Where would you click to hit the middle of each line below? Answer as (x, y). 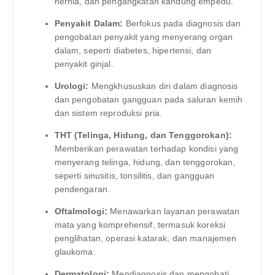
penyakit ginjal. (84, 64)
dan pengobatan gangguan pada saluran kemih (149, 99)
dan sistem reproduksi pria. (108, 113)
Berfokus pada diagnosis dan (182, 23)
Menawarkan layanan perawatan (174, 211)
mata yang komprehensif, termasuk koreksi (140, 224)
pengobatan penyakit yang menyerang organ (144, 37)
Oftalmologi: (81, 211)
